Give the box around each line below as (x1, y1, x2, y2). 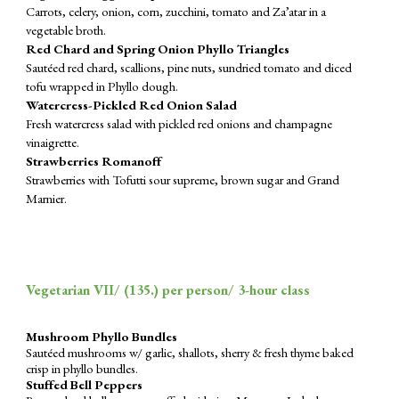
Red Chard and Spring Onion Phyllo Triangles (26, 40, 290, 57)
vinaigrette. (26, 134, 80, 151)
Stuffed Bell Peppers (26, 376, 154, 393)
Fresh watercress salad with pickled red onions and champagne (26, 115, 333, 132)
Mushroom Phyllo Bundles (26, 328, 178, 345)
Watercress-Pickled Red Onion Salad (26, 96, 238, 113)
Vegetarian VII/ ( (26, 281, 130, 299)
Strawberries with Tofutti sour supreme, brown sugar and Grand (26, 171, 340, 188)
